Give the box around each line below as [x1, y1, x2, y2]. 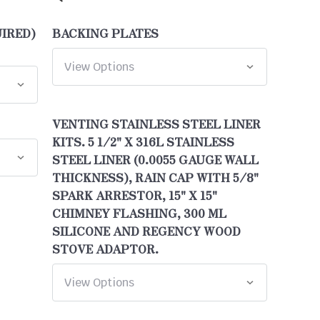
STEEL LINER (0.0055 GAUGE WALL [52, 151, 259, 169]
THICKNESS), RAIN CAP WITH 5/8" [52, 169, 259, 186]
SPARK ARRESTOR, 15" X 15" [52, 186, 218, 204]
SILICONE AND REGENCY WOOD [52, 222, 241, 240]
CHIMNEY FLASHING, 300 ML [52, 204, 227, 222]
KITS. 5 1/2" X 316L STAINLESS [52, 133, 235, 151]
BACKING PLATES [52, 24, 159, 42]
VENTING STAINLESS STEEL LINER [52, 115, 261, 133]
